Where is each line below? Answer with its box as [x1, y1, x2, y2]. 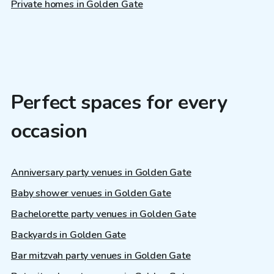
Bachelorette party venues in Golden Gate [11, 207, 196, 221]
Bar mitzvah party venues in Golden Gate [11, 248, 191, 262]
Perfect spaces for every [11, 89, 228, 116]
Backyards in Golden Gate [11, 228, 127, 242]
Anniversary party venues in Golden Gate [11, 165, 191, 179]
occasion [11, 118, 87, 145]
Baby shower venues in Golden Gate [11, 186, 171, 200]
